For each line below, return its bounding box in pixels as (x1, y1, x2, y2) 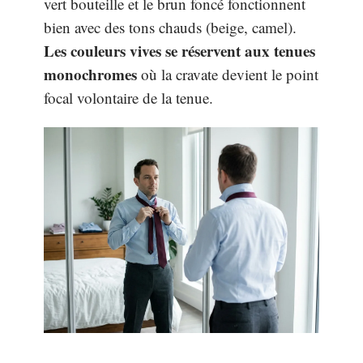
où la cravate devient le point (137, 63, 318, 84)
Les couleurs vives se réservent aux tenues (44, 39, 315, 62)
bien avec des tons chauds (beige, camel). (44, 16, 297, 37)
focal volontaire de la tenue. (44, 87, 213, 108)
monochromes (44, 62, 137, 85)
